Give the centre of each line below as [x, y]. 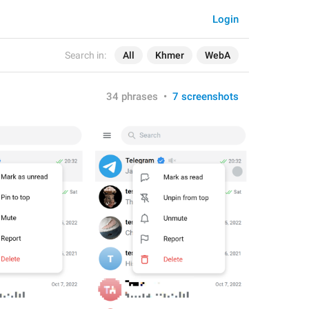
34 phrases [132, 97]
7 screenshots [206, 97]
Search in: [86, 55]
